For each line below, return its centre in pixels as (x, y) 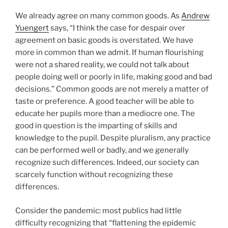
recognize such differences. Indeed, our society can (107, 163)
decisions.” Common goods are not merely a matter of (112, 89)
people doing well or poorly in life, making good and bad (114, 77)
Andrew (195, 16)
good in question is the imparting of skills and (96, 126)
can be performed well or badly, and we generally (102, 150)
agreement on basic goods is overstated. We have (104, 40)
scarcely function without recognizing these (94, 175)
